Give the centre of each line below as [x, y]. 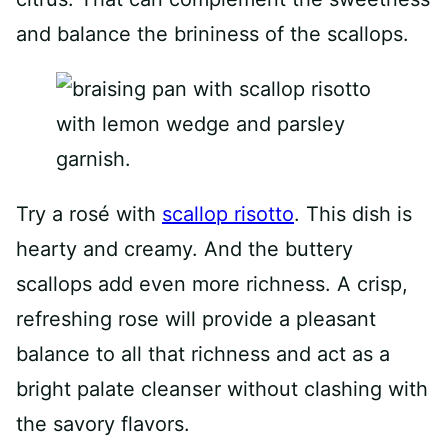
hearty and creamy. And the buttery [184, 249]
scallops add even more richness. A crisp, [212, 284]
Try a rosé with [89, 214]
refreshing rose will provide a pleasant [196, 319]
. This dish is [353, 214]
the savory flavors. [103, 424]
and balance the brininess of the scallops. [212, 34]
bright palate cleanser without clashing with [222, 389]
